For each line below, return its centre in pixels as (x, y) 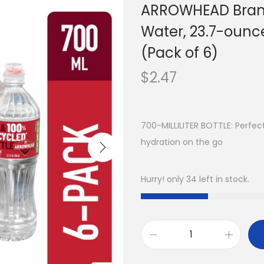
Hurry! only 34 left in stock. (195, 179)
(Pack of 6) (179, 53)
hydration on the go (182, 142)
